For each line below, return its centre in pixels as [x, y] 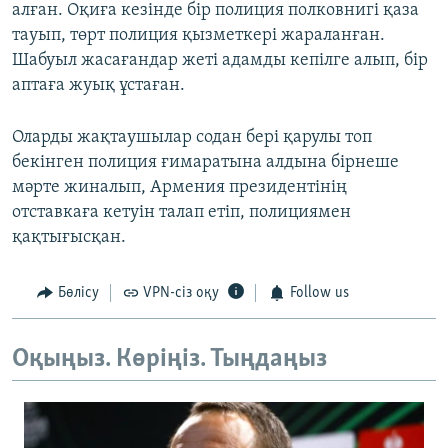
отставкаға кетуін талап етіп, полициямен [181, 213]
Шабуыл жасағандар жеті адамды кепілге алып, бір [220, 61]
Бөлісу [78, 293]
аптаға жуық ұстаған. [98, 86]
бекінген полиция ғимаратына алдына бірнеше [205, 163]
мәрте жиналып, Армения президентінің [179, 188]
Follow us [319, 293]
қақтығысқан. [69, 238]
